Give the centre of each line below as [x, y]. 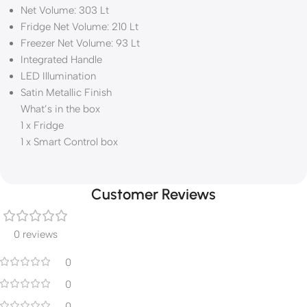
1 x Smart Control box [69, 142]
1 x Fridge [42, 125]
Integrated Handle [61, 60]
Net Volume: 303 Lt [65, 10]
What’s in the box [60, 109]
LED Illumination [58, 76]
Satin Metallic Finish [66, 93]
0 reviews [36, 234]
